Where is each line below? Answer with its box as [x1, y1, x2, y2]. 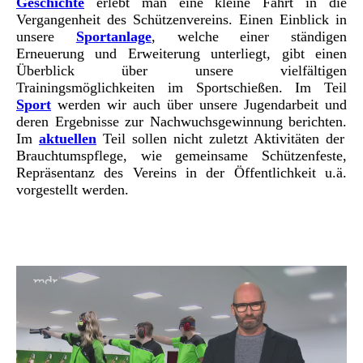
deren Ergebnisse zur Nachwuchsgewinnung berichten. [16, 113, 347, 130]
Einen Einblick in [233, 11, 347, 28]
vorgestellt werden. [16, 181, 129, 198]
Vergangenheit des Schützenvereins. [16, 11, 233, 28]
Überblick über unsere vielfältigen [16, 62, 347, 79]
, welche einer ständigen [151, 28, 347, 45]
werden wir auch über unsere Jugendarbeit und [51, 96, 347, 113]
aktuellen [39, 130, 96, 147]
